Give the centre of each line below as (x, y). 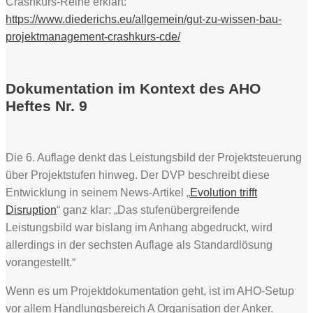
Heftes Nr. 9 (46, 106)
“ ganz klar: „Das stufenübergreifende (148, 210)
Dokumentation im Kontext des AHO (133, 89)
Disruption (31, 210)
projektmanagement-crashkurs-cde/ (93, 37)
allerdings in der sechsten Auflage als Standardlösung (139, 245)
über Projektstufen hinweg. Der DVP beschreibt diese (138, 175)
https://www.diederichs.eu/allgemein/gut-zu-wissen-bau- (144, 20)
